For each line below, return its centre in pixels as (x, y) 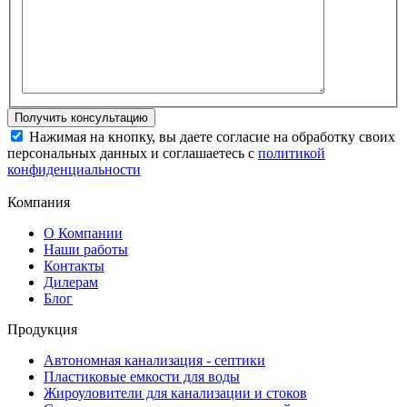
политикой (292, 154)
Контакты (74, 266)
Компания (39, 203)
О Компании (83, 233)
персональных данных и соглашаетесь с (133, 154)
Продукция (42, 330)
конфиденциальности (74, 170)
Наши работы (86, 250)
